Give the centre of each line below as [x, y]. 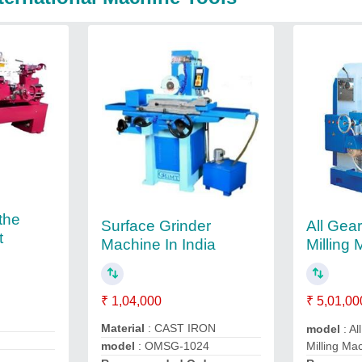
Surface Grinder [156, 225]
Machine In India [158, 244]
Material [122, 328]
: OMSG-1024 [172, 346]
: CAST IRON [180, 328]
